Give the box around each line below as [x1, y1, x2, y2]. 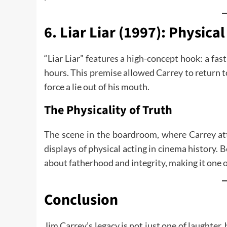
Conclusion [44, 189, 118, 211]
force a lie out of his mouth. [44, 81, 149, 92]
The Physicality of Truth [44, 101, 172, 119]
